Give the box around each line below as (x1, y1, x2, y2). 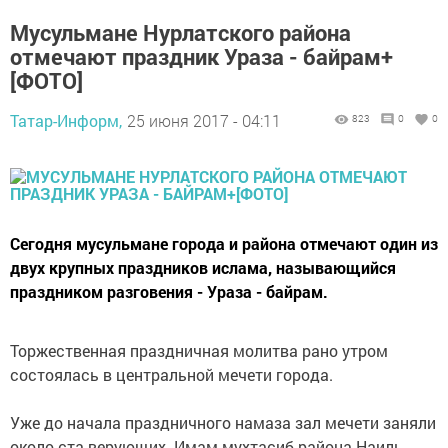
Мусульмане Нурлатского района (10, 18, 351, 47)
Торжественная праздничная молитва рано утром (10, 340, 388, 361)
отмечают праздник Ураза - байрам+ (10, 42, 393, 71)
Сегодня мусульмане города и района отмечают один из (10, 233, 438, 254)
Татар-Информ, (10, 110, 122, 131)
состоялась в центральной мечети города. (10, 364, 333, 385)
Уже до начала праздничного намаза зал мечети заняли (10, 412, 436, 433)
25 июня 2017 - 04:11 (127, 110, 281, 131)
